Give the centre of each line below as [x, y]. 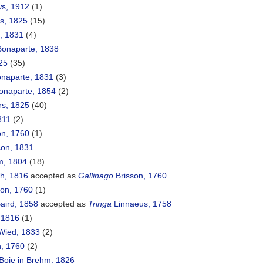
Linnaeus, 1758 [141, 204]
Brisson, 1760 [140, 176]
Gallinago [96, 176]
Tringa [100, 204]
